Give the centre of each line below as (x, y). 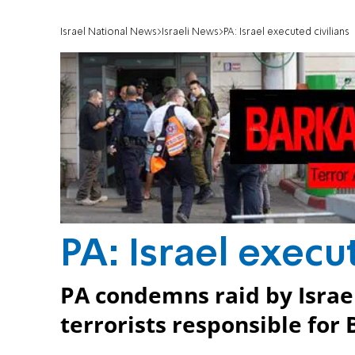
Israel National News (109, 32)
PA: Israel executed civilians (286, 32)
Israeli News (190, 32)
